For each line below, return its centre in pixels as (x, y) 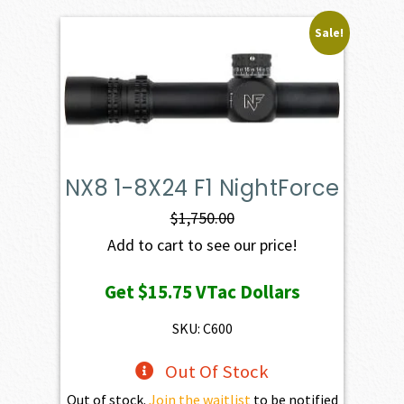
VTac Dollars (246, 292)
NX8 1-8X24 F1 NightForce (202, 188)
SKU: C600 (202, 329)
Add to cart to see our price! (202, 245)
